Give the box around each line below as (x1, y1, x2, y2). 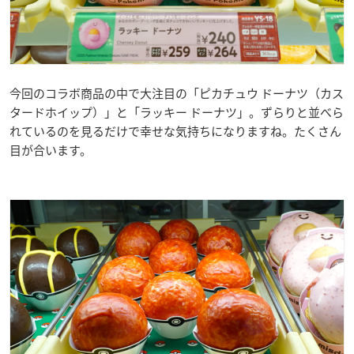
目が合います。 (9, 141, 92, 159)
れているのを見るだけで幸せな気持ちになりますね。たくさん (9, 122, 341, 140)
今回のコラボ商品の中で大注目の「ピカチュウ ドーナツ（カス (9, 84, 344, 102)
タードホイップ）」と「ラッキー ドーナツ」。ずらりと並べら (9, 103, 344, 121)
